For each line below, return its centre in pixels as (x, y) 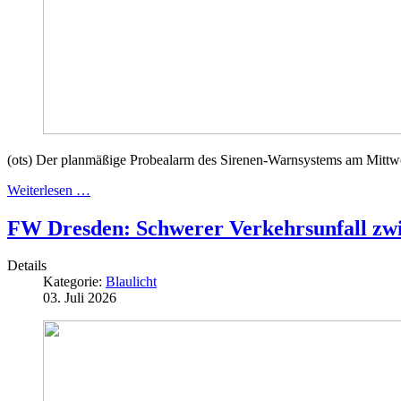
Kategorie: (74, 282)
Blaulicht (131, 282)
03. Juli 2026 (80, 298)
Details (27, 266)
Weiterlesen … (49, 190)
